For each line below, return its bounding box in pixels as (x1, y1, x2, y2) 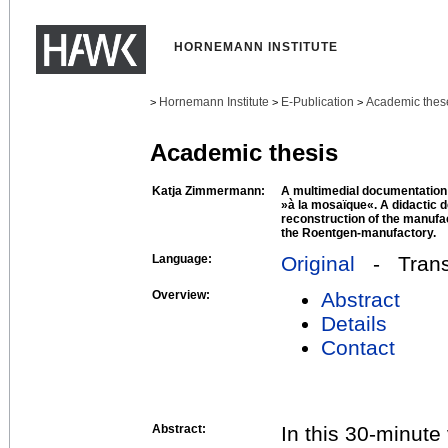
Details (321, 311, 387, 335)
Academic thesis (150, 139, 338, 167)
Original (281, 251, 355, 275)
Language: (152, 251, 212, 266)
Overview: (152, 287, 210, 302)
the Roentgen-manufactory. (281, 225, 436, 240)
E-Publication (281, 95, 354, 109)
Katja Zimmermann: (152, 183, 265, 198)
